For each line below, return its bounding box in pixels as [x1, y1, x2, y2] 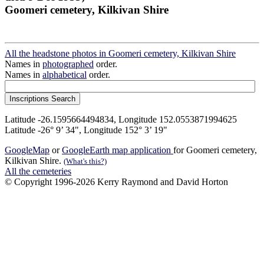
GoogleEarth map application [62, 145, 173, 156]
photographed [42, 59, 94, 70]
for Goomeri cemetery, [173, 145, 257, 156]
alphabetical [42, 70, 87, 80]
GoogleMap [5, 145, 49, 156]
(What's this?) [64, 157, 107, 166]
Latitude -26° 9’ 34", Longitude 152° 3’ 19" [5, 125, 167, 136]
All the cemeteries [5, 166, 71, 177]
